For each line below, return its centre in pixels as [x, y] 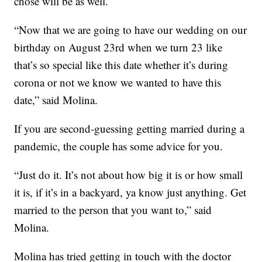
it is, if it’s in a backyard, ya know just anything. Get [130, 192]
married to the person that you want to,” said [113, 210]
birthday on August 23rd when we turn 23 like [118, 47]
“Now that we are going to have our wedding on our [131, 30]
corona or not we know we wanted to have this [118, 82]
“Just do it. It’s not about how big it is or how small [129, 175]
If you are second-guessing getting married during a [130, 129]
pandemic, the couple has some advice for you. [119, 146]
